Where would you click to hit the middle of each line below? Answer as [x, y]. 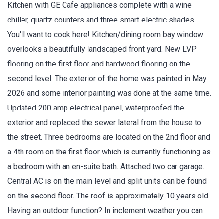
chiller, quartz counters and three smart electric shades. [101, 20]
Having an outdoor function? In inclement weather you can [105, 210]
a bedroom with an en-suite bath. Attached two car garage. [106, 166]
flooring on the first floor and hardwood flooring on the [99, 64]
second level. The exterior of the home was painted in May [107, 78]
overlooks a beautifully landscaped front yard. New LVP [102, 49]
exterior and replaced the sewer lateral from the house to [104, 122]
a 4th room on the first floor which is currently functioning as [109, 152]
